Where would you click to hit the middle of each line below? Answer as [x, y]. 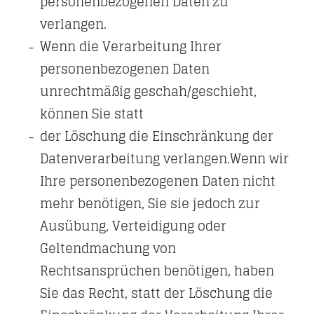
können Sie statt [92, 114]
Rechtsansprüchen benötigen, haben [157, 271]
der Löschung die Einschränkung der [157, 136]
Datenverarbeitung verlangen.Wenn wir [164, 158]
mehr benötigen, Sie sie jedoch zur [150, 203]
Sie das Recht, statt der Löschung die [156, 293]
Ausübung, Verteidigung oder [133, 226]
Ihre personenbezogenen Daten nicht [158, 181]
